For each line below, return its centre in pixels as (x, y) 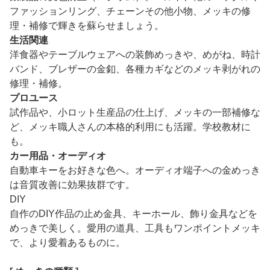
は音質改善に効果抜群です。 (72, 184)
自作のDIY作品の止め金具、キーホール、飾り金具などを (133, 213)
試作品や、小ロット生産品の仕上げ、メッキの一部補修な (135, 112)
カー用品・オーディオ (58, 155)
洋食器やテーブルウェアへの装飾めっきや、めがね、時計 (135, 54)
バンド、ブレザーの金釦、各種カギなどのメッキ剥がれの (135, 69)
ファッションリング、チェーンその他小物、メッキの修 (130, 11)
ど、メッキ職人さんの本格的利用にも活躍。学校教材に (130, 127)
